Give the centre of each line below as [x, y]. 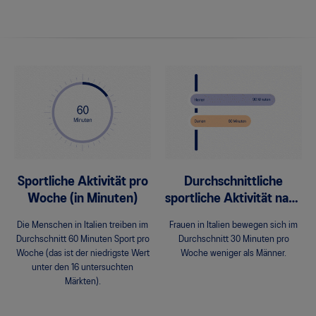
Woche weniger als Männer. [233, 254]
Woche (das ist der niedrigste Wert [83, 254]
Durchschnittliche [233, 182]
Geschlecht [233, 216]
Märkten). [83, 282]
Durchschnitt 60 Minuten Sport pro [83, 240]
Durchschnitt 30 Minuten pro [233, 240]
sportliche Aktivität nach [233, 199]
